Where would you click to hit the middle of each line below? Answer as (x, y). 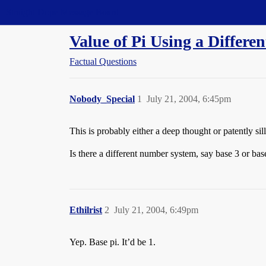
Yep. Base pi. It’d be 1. (113, 242)
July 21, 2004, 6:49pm (156, 210)
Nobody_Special (102, 99)
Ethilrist (86, 210)
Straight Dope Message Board (62, 12)
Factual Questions (103, 61)
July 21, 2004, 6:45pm (189, 99)
